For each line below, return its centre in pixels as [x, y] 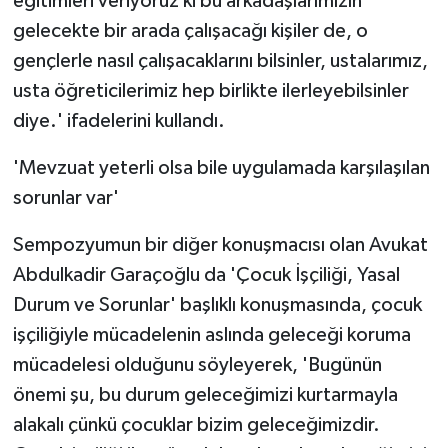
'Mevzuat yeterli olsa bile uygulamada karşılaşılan [221, 167]
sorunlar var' [65, 197]
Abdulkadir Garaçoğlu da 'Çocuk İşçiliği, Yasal [206, 274]
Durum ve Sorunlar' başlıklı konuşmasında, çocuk [217, 304]
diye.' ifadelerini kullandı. [118, 120]
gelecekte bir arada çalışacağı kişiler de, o [190, 30]
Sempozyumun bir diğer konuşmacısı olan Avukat [220, 244]
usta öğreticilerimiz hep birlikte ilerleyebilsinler [210, 90]
